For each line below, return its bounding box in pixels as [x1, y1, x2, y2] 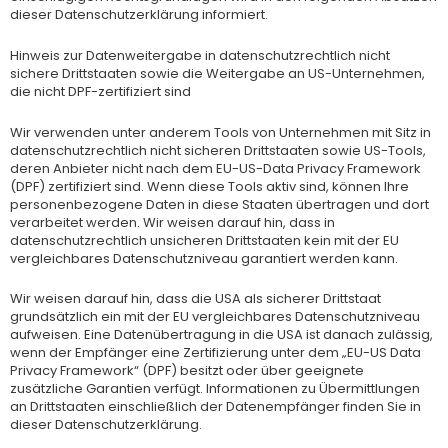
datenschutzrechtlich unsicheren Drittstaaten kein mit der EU [10, 230, 399, 250]
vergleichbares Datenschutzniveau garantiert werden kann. [10, 248, 398, 268]
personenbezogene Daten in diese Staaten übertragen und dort [10, 194, 429, 214]
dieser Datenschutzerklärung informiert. [10, 5, 268, 24]
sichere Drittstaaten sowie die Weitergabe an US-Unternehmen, [10, 63, 425, 83]
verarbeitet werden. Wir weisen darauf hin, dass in [10, 212, 335, 232]
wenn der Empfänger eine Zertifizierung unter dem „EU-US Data [10, 343, 421, 363]
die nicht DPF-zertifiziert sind [10, 81, 191, 101]
